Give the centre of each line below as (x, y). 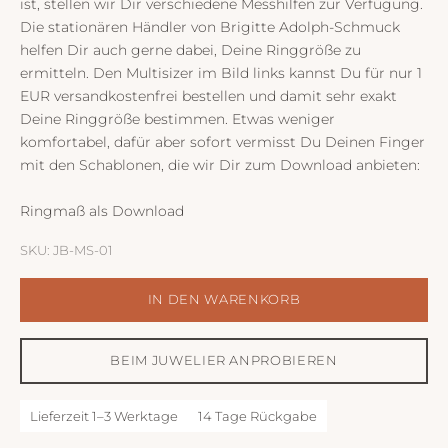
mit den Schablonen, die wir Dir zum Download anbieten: (220, 165)
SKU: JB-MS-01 (66, 250)
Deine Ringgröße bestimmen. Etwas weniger (177, 119)
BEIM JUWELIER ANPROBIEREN (224, 360)
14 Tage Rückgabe (257, 415)
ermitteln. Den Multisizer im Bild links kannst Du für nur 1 (221, 73)
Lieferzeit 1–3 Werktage (104, 415)
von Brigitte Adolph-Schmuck (293, 27)
